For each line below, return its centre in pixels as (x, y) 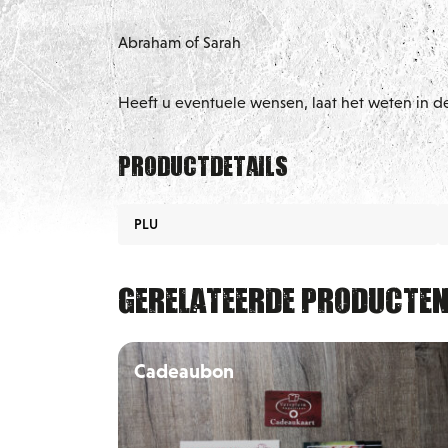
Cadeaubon (184, 370)
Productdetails (203, 164)
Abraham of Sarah (179, 42)
